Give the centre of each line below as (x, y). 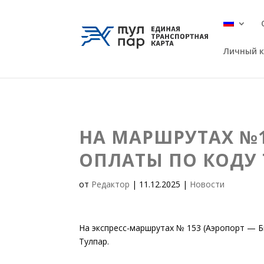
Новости (207, 184)
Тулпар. (94, 241)
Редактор (111, 184)
